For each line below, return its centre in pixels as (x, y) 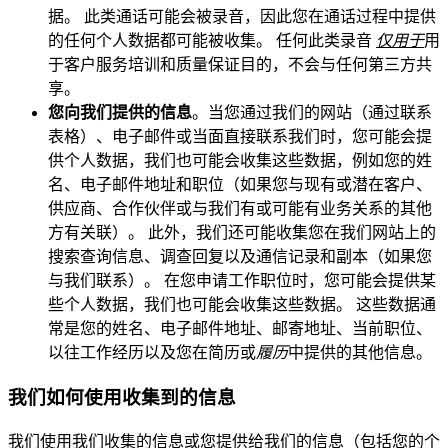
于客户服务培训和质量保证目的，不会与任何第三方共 (240, 64)
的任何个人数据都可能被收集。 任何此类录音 (212, 40)
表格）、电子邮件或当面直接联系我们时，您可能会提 (240, 136)
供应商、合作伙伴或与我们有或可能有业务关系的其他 (240, 208)
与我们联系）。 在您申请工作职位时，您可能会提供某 (242, 280)
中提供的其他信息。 (360, 352)
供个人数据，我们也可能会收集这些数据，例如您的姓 (240, 160)
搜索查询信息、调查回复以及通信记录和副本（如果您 (240, 256)
